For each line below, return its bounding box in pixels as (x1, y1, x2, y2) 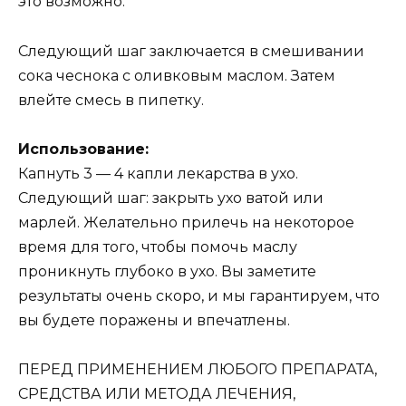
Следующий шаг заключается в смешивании (18, 42, 364, 60)
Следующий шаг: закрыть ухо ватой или (18, 188, 324, 207)
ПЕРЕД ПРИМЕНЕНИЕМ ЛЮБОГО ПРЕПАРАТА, (18, 360, 377, 378)
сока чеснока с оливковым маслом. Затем (18, 66, 335, 84)
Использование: (18, 140, 149, 158)
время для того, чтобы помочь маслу (18, 237, 297, 256)
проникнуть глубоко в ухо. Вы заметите (18, 262, 316, 280)
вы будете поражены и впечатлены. (18, 311, 290, 329)
